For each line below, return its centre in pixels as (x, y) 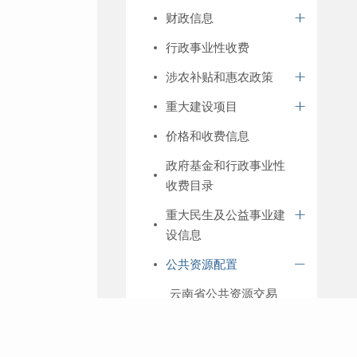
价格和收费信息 (208, 136)
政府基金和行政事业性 (226, 165)
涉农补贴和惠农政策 (220, 77)
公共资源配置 (202, 264)
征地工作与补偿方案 (224, 343)
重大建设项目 (202, 106)
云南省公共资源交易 (224, 294)
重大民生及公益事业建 (226, 215)
